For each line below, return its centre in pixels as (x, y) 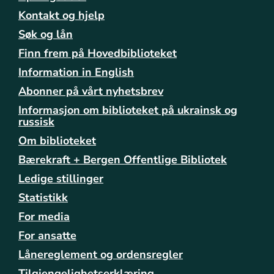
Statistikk (43, 198)
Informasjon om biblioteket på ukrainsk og (128, 110)
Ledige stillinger (61, 179)
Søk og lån (46, 35)
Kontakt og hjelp (61, 16)
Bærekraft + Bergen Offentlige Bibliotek (123, 160)
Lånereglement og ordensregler (101, 255)
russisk (36, 122)
